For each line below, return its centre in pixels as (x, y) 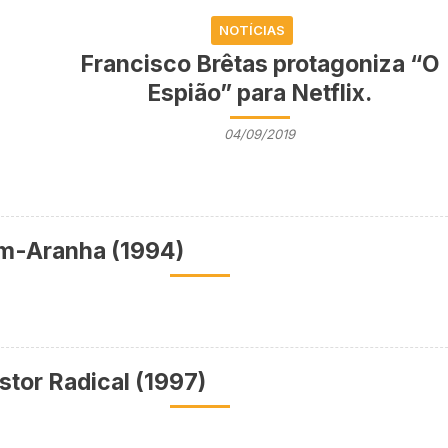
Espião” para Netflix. (260, 93)
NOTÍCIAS (252, 30)
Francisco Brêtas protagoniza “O (260, 64)
